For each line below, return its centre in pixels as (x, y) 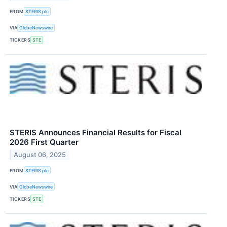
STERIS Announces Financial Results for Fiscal (96, 132)
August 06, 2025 (40, 155)
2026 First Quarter (44, 142)
